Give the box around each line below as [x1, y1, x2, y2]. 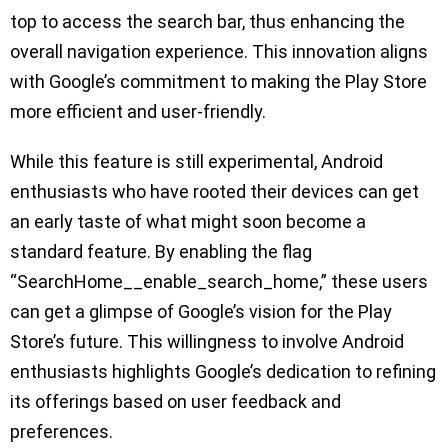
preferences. [10, 421, 113, 443]
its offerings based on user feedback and [10, 391, 341, 413]
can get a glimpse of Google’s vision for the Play [10, 301, 392, 323]
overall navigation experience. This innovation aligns [10, 41, 428, 63]
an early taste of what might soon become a [10, 211, 366, 233]
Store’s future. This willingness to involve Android [10, 331, 404, 353]
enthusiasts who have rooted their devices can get [10, 181, 419, 203]
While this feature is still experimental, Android [10, 151, 383, 173]
